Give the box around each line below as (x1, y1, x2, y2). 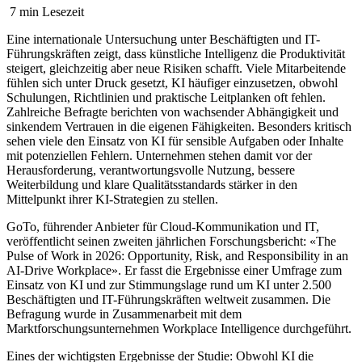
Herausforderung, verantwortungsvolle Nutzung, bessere (6, 162, 295, 177)
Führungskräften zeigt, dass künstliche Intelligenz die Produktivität (6, 46, 345, 61)
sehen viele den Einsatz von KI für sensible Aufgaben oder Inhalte (6, 133, 343, 148)
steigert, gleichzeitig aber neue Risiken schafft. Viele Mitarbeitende (6, 61, 346, 75)
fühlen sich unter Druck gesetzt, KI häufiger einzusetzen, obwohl (6, 75, 338, 90)
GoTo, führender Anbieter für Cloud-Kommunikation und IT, (6, 219, 319, 234)
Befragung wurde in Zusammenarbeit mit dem (6, 306, 242, 321)
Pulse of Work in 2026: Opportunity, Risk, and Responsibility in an (6, 248, 348, 263)
